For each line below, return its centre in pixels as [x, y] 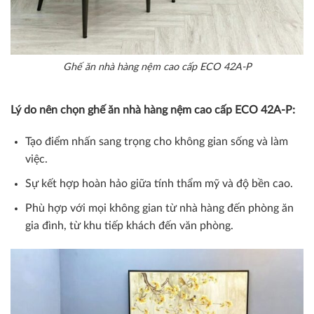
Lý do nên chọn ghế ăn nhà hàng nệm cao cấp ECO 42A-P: [153, 110]
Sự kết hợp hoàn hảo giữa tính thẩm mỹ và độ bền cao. [159, 184]
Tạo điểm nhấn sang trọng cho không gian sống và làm [156, 142]
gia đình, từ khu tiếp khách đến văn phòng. [129, 225]
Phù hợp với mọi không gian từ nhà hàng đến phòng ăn [159, 208]
